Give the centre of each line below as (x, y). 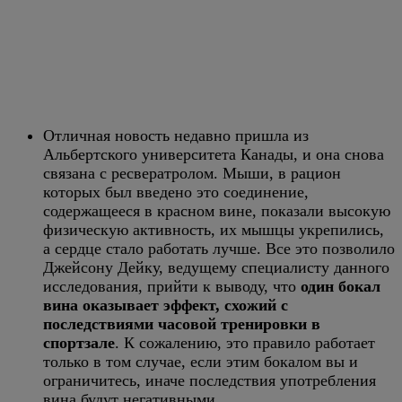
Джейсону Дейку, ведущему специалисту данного (216, 267)
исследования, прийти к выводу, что (172, 286)
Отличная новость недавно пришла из (176, 135)
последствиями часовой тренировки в (182, 324)
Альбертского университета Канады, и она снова (214, 154)
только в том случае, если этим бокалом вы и (201, 362)
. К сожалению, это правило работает (245, 343)
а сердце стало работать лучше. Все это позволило (219, 249)
